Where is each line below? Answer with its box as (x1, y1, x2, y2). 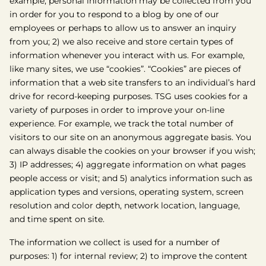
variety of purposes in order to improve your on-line (9, 104, 224, 115)
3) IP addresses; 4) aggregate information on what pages (9, 159, 246, 170)
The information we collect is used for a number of (9, 237, 220, 248)
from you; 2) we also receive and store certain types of (9, 36, 233, 47)
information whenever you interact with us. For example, (9, 50, 245, 61)
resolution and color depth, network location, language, (9, 200, 240, 211)
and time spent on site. (9, 214, 104, 224)
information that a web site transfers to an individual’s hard (9, 77, 255, 88)
